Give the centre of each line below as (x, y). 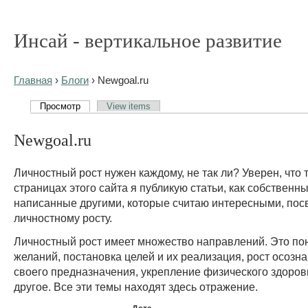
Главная (33, 80)
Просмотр (60, 106)
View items (129, 106)
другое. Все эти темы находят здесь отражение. (136, 286)
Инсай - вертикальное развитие (148, 41)
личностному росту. (63, 218)
